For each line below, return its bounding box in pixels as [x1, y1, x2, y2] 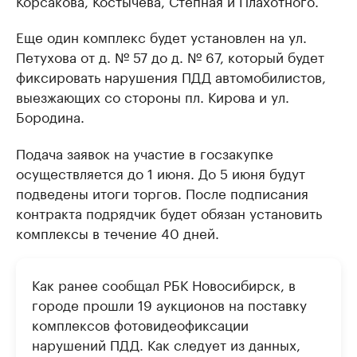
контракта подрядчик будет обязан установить [16, 202, 322, 222]
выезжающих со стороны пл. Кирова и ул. [16, 85, 289, 106]
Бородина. [16, 105, 84, 126]
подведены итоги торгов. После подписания [16, 182, 308, 202]
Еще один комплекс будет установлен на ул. [16, 25, 307, 46]
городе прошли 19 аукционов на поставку [32, 293, 307, 314]
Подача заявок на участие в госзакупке [16, 142, 273, 163]
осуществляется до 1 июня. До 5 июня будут [16, 162, 305, 182]
